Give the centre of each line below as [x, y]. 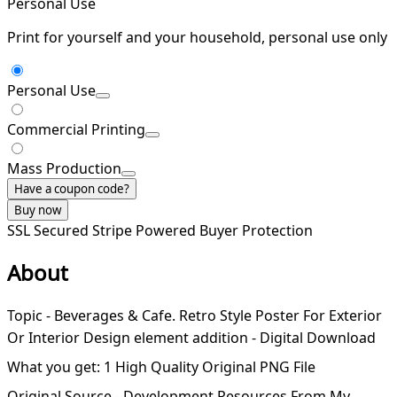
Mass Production [64, 169]
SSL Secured [50, 231]
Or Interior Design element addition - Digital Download [191, 338]
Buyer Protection [256, 231]
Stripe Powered [146, 231]
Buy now [38, 210]
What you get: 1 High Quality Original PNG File [161, 367]
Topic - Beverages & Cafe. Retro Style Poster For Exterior [195, 316]
